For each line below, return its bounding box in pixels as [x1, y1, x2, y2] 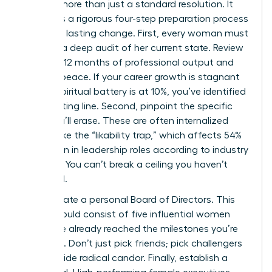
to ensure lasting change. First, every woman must [22, 28, 248, 38]
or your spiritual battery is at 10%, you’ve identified [22, 86, 246, 97]
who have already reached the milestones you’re [22, 223, 238, 234]
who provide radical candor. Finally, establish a [22, 253, 228, 263]
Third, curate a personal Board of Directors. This [22, 194, 235, 205]
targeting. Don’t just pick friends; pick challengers [22, 238, 242, 248]
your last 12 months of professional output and [22, 57, 234, 67]
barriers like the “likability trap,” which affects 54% [22, 130, 242, 140]
